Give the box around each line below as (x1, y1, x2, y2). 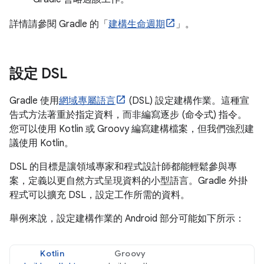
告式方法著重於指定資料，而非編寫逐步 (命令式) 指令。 (9, 109, 247, 121)
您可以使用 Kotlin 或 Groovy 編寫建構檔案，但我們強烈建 (9, 123, 254, 135)
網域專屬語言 (59, 95, 115, 107)
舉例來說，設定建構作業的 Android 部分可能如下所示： (9, 213, 245, 225)
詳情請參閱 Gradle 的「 (9, 18, 108, 30)
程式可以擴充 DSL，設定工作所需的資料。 (9, 189, 190, 201)
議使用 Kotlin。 (9, 137, 74, 149)
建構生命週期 (108, 18, 165, 30)
